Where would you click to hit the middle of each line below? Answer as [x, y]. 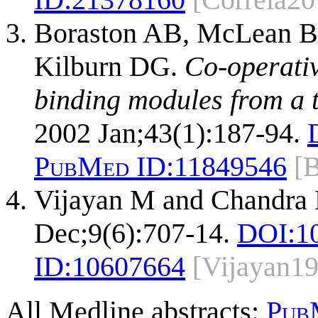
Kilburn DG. [109, 67]
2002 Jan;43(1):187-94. [167, 133]
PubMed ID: [104, 167]
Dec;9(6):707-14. [132, 234]
